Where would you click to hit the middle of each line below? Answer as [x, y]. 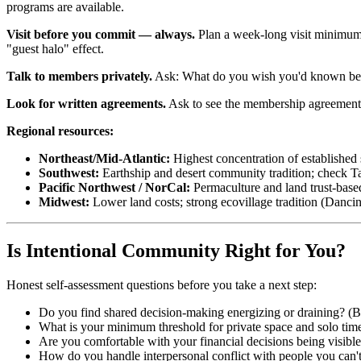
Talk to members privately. [79, 77]
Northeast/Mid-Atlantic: [104, 159]
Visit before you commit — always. [101, 35]
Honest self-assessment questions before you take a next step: [162, 285]
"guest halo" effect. [55, 49]
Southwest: [69, 173]
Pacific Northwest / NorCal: [114, 188]
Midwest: [64, 202]
